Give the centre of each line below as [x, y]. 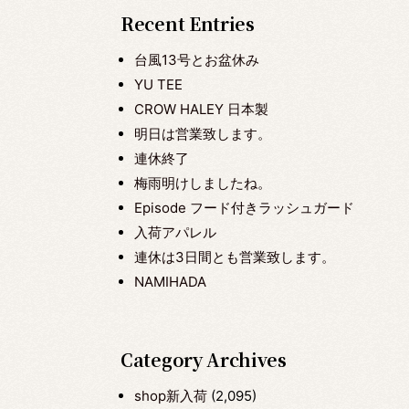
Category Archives [204, 359]
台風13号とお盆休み [197, 60]
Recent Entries [188, 24]
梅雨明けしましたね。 [203, 183]
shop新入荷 [171, 395]
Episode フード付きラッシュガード [244, 208]
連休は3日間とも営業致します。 [235, 257]
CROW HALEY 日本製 [201, 109]
